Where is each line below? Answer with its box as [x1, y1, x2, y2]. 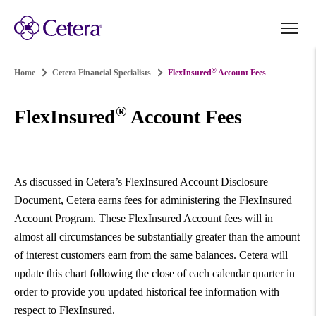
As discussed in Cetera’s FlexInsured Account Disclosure [14, 176, 268, 188]
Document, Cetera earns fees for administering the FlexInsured [14, 194, 292, 206]
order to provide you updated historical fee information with [14, 286, 279, 298]
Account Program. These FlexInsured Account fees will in [14, 212, 273, 224]
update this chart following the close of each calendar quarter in [14, 267, 295, 279]
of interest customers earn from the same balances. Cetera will [14, 249, 288, 261]
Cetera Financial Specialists [52, 68, 151, 78]
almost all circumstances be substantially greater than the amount [14, 231, 300, 243]
